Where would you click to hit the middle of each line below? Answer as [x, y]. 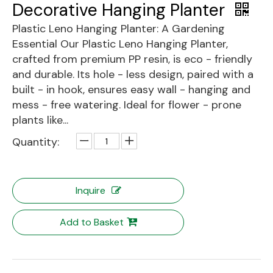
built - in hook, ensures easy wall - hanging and [131, 90]
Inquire [90, 190]
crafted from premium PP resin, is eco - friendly [132, 59]
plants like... [40, 120]
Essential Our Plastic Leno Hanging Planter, [120, 44]
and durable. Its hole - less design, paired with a [133, 74]
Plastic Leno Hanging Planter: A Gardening [119, 29]
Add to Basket [91, 222]
